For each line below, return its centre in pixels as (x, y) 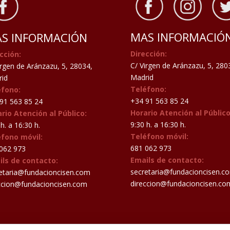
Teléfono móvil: (159, 136)
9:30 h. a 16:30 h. (158, 124)
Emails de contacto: (167, 160)
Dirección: (148, 53)
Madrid (142, 77)
